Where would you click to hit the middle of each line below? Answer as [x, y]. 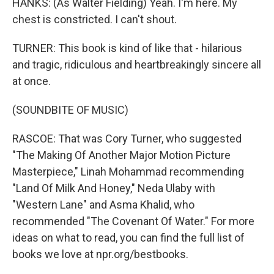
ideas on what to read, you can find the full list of [128, 238]
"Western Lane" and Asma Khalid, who [103, 205]
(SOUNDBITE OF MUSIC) [70, 110]
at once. [31, 81]
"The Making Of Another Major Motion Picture [121, 155]
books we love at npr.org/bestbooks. [100, 254]
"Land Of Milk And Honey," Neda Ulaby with [114, 188]
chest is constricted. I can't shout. [94, 19]
